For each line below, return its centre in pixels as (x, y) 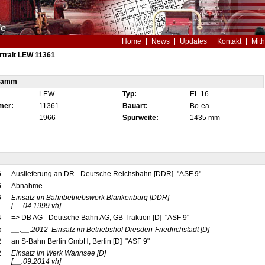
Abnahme (28, 186)
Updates (193, 41)
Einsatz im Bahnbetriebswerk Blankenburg (79, 198)
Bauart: (135, 106)
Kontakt (229, 41)
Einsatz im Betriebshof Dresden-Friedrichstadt (125, 230)
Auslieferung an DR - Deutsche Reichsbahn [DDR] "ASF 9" (107, 174)
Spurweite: (140, 118)
